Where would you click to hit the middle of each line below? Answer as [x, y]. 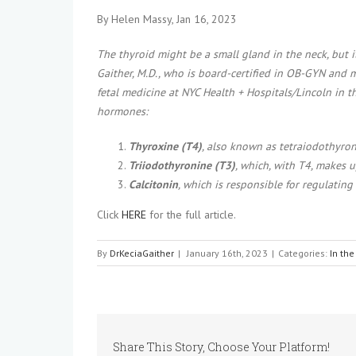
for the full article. [191, 215]
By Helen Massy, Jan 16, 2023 [167, 19]
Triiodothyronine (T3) [182, 166]
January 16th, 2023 [227, 253]
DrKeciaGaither [142, 253]
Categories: [304, 253]
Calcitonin [153, 185]
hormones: [122, 112]
